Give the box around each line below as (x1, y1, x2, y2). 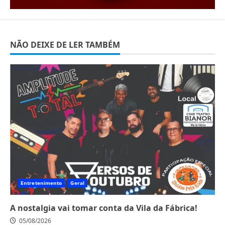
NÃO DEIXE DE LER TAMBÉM (10, 39, 120, 51)
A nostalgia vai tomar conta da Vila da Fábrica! (10, 202, 197, 214)
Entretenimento (21, 179, 62, 187)
